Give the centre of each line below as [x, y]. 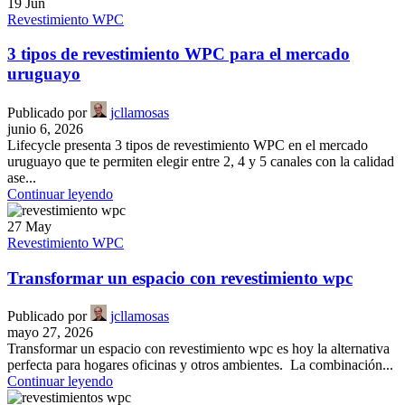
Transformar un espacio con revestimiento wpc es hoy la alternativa [198, 349]
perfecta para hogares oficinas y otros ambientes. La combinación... [200, 365]
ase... [22, 177]
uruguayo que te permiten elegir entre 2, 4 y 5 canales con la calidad [201, 161]
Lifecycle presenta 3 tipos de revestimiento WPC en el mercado [188, 145]
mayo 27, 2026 [50, 333]
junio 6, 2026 [45, 128]
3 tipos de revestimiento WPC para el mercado [179, 54]
